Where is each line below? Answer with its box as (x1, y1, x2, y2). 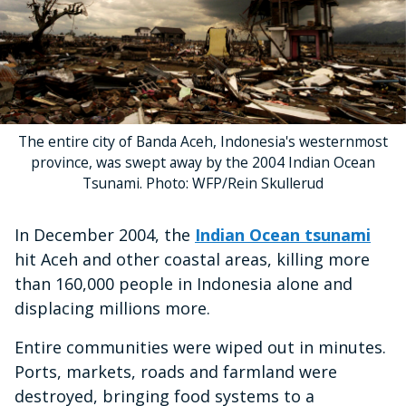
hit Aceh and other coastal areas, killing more (14, 247, 370, 270)
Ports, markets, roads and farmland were (14, 360, 337, 382)
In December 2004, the (14, 223, 195, 246)
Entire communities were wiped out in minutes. (14, 335, 386, 358)
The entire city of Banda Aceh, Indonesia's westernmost (18, 130, 388, 151)
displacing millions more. (14, 296, 219, 319)
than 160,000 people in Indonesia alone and (14, 272, 353, 295)
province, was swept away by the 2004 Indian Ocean (31, 151, 375, 172)
